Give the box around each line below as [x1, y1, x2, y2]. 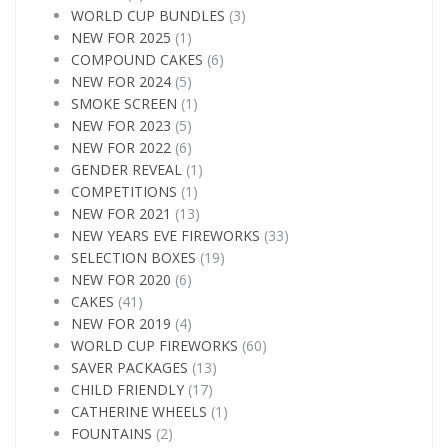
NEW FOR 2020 [71, 270, 171, 289]
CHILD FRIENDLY [71, 380, 184, 399]
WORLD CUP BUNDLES [71, 6, 225, 25]
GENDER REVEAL [71, 160, 182, 179]
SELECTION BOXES [71, 248, 196, 267]
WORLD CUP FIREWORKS [71, 336, 238, 355]
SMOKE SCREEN [71, 94, 177, 113]
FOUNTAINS [71, 424, 152, 443]
